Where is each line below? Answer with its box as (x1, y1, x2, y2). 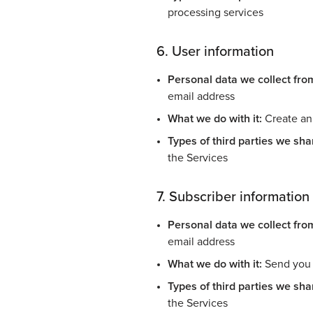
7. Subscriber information (156, 188, 310, 205)
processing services (168, 6, 263, 18)
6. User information (156, 43, 274, 60)
